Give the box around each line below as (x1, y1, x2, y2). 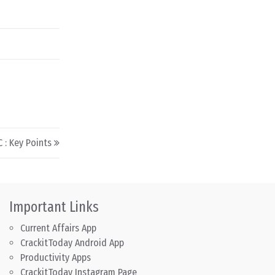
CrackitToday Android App (20, 237, 124, 249)
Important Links (9, 198, 99, 216)
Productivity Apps (20, 252, 91, 264)
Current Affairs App (20, 222, 96, 234)
